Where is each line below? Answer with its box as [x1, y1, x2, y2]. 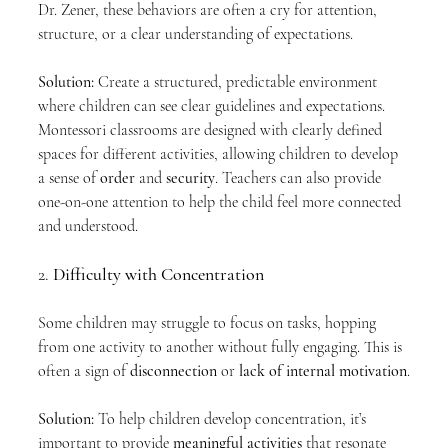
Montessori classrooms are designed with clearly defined [38, 120, 386, 140]
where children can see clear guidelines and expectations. [38, 96, 389, 116]
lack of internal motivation [239, 361, 407, 381]
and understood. [38, 216, 138, 236]
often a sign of [38, 361, 130, 381]
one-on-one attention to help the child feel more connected [38, 192, 405, 212]
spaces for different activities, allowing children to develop [38, 144, 402, 164]
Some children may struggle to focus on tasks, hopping [38, 313, 380, 333]
